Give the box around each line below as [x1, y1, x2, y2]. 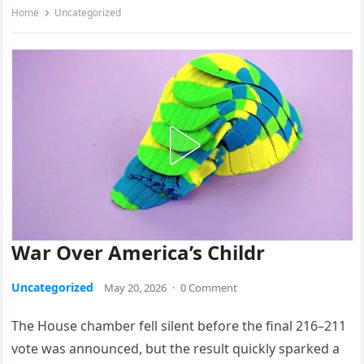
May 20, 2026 [104, 280, 167, 296]
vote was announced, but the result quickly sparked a [11, 340, 340, 358]
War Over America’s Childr [11, 239, 266, 266]
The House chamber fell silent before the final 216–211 [11, 317, 347, 336]
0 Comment [180, 280, 238, 296]
